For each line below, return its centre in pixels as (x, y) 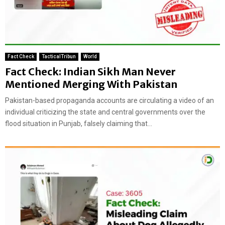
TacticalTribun (59, 56)
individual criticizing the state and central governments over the (105, 112)
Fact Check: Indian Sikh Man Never (90, 71)
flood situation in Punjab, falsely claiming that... (79, 123)
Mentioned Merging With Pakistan (91, 84)
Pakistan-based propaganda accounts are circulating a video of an (109, 100)
